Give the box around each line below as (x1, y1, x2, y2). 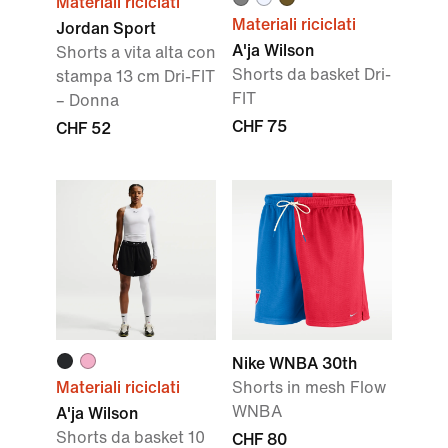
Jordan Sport (56, 20, 156, 37)
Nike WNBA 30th (232, 355, 357, 372)
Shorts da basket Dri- (232, 66, 391, 83)
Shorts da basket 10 (56, 429, 205, 446)
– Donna (56, 92, 119, 109)
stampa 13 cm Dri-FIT (56, 68, 215, 85)
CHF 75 (232, 118, 287, 135)
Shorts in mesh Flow (232, 379, 386, 396)
